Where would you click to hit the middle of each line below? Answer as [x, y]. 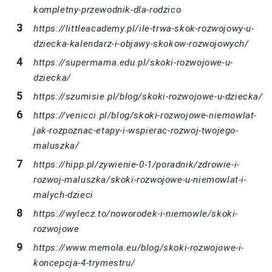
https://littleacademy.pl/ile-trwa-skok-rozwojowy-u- [144, 28]
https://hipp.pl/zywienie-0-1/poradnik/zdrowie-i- [137, 164]
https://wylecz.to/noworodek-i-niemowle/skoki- [136, 213]
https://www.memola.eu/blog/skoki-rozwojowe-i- [139, 247]
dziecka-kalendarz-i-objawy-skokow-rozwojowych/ [141, 43]
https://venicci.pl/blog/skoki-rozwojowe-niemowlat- [145, 115]
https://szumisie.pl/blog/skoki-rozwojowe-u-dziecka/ [148, 96]
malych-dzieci [63, 195]
